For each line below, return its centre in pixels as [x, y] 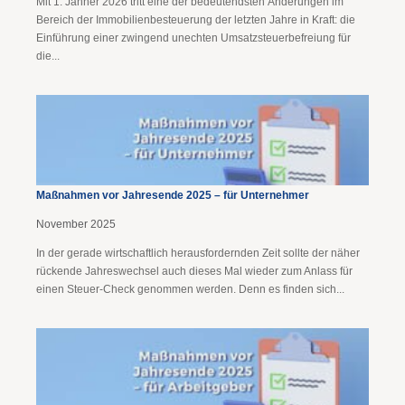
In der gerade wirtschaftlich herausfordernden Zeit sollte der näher [198, 253]
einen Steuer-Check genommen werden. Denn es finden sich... [190, 289]
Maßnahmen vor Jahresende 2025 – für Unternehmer [173, 195]
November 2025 [76, 224]
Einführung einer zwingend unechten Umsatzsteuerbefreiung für [193, 38]
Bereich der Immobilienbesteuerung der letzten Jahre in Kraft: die [196, 20]
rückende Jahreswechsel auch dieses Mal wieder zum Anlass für [194, 271]
